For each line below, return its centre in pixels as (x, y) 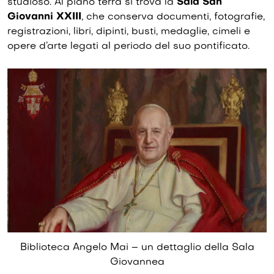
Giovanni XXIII (44, 17)
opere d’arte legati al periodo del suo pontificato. (128, 47)
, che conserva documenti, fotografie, (173, 17)
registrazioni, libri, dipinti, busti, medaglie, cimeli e (129, 32)
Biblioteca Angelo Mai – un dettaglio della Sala (137, 247)
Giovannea (137, 262)
